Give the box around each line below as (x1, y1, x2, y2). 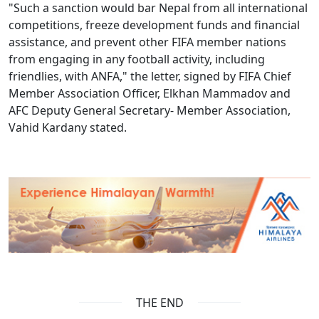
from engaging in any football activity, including (9, 51, 265, 67)
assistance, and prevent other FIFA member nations (9, 33, 286, 50)
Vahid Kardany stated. (9, 119, 127, 135)
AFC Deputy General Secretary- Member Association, (9, 102, 291, 118)
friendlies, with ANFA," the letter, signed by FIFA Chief (9, 68, 291, 84)
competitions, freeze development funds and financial (9, 16, 300, 33)
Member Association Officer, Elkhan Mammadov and (9, 85, 291, 101)
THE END (135, 294, 184, 310)
